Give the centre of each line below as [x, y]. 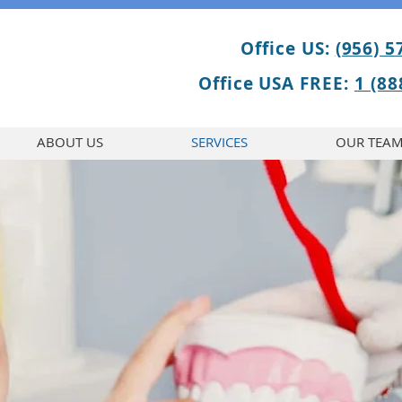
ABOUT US [70, 142]
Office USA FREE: [276, 83]
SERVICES [219, 142]
